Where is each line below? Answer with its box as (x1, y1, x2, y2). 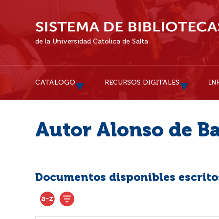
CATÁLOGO (35, 79, 75, 86)
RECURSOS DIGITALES (105, 79, 179, 86)
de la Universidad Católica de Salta (35, 38, 148, 45)
